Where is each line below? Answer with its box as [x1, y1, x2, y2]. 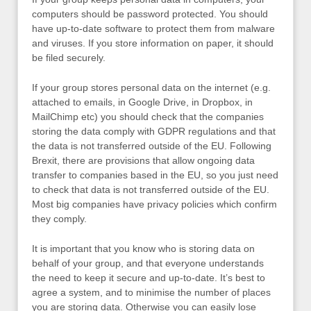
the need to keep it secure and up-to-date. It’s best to [32, 272, 265, 284]
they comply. [32, 212, 87, 224]
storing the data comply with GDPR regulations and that [32, 125, 276, 137]
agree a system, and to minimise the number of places [32, 287, 271, 299]
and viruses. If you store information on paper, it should [32, 37, 274, 49]
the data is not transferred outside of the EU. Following [32, 140, 271, 151]
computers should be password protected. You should [32, 8, 268, 19]
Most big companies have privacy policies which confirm [32, 198, 277, 210]
